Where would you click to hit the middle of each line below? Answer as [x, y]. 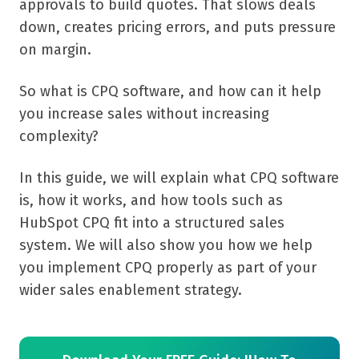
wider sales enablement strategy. [131, 290]
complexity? [59, 137]
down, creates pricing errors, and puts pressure [177, 28]
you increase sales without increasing [144, 114]
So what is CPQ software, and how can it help [170, 92]
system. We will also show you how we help [166, 246]
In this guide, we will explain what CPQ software [179, 178]
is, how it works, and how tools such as [151, 201]
